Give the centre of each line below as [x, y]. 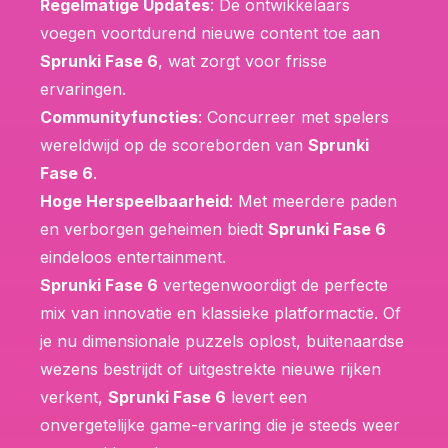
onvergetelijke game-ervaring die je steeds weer [220, 424]
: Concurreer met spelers [293, 116]
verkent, [74, 396]
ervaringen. [83, 88]
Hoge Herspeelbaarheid [134, 200]
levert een [266, 396]
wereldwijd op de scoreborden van [174, 144]
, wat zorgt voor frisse [242, 60]
